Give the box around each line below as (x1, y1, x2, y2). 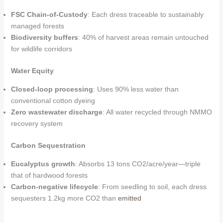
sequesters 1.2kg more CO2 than (10, 194, 118, 202)
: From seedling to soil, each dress (98, 183, 207, 191)
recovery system (10, 119, 63, 127)
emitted (117, 194, 141, 202)
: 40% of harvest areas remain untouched (78, 33, 209, 41)
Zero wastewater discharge (10, 108, 103, 116)
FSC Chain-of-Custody (10, 10, 88, 18)
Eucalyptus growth (10, 160, 75, 168)
